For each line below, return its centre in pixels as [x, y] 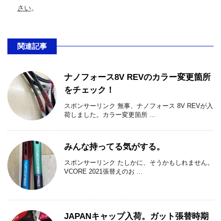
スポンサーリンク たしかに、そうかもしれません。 [139, 163]
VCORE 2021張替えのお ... [103, 172]
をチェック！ [89, 90]
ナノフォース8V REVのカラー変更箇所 [137, 77]
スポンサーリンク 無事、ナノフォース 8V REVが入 [139, 106]
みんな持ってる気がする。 [114, 147]
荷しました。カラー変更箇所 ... [110, 115]
